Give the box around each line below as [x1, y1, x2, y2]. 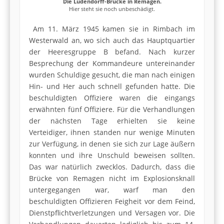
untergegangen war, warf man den [29, 185, 195, 195]
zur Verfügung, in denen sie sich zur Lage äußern [29, 139, 195, 149]
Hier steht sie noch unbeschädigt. [69, 4, 155, 12]
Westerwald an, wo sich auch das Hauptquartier [29, 35, 195, 45]
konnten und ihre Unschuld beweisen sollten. [29, 150, 195, 160]
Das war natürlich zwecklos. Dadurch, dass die [29, 162, 195, 172]
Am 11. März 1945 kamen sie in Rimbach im [29, 24, 195, 34]
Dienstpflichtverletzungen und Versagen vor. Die [29, 208, 195, 218]
